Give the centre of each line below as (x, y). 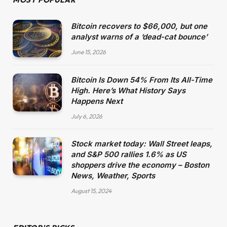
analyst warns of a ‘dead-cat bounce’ (139, 36)
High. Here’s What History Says (128, 91)
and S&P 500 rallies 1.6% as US (129, 155)
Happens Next (97, 101)
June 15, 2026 (88, 52)
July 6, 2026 (87, 117)
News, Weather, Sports (113, 176)
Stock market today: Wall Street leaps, (142, 144)
